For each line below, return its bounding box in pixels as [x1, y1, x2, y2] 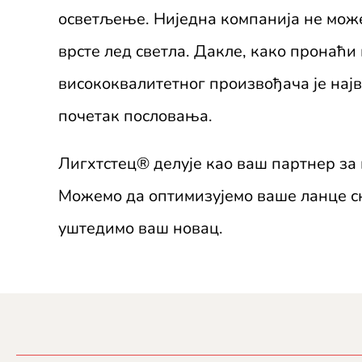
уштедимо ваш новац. [58, 217, 223, 240]
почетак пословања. [58, 105, 213, 128]
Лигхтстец [58, 153, 137, 175]
